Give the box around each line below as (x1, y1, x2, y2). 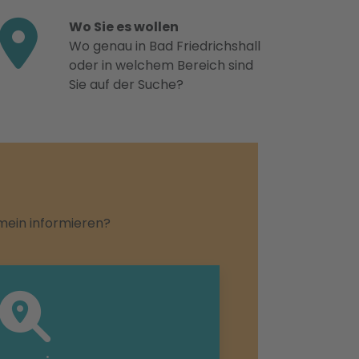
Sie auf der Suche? (69, 75, 184, 94)
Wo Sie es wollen (69, 18, 179, 36)
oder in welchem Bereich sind (69, 56, 253, 75)
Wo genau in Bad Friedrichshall (69, 37, 260, 55)
